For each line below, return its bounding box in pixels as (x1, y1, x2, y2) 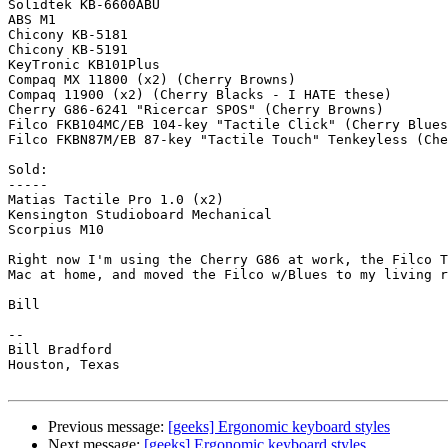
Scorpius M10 (8, 222, 104, 238)
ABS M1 (8, 12, 56, 28)
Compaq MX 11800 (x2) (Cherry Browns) (8, 72, 296, 88)
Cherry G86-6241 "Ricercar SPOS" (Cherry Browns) (8, 102, 384, 118)
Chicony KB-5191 (8, 42, 128, 58)
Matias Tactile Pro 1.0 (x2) (8, 192, 224, 208)
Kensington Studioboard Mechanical (8, 207, 272, 223)
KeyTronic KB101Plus (8, 57, 160, 73)
